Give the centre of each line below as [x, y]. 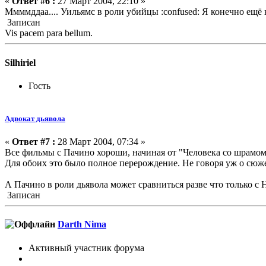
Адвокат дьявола [35, 118]
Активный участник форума [86, 248]
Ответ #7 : [34, 142]
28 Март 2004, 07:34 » [100, 142]
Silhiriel [20, 62]
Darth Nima [82, 224]
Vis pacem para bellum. [49, 33]
